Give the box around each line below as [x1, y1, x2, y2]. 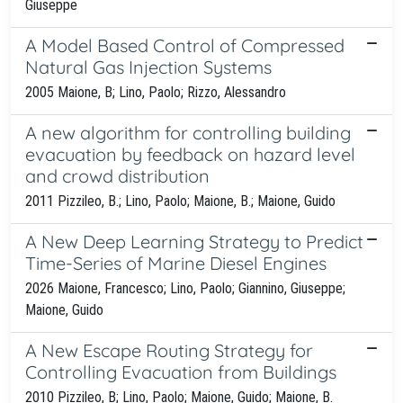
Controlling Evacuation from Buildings [25, 360, 336, 383]
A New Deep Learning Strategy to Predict [25, 229, 363, 253]
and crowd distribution [25, 164, 210, 187]
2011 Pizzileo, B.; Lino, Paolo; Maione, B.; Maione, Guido [25, 192, 336, 210]
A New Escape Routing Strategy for [25, 338, 313, 362]
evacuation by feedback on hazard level [25, 142, 355, 166]
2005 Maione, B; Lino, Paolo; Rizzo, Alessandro [25, 83, 286, 101]
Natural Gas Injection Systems [25, 55, 272, 78]
